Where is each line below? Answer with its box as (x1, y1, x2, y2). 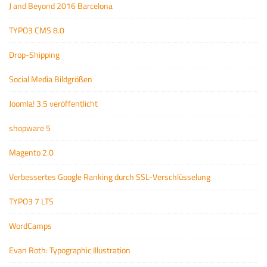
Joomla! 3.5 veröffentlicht (9, 97, 98, 110)
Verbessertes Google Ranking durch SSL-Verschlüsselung (9, 170, 210, 183)
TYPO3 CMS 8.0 (9, 23, 64, 36)
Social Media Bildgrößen (9, 72, 92, 85)
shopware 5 (9, 121, 51, 134)
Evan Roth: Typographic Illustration (9, 243, 131, 256)
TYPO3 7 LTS (9, 194, 54, 207)
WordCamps (9, 219, 52, 232)
